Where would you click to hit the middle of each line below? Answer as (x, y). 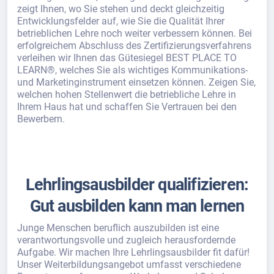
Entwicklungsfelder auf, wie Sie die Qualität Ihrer (121, 21)
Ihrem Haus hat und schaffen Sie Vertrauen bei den (127, 107)
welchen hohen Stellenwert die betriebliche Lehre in (127, 94)
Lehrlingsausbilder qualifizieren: (137, 185)
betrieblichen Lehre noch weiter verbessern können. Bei (135, 33)
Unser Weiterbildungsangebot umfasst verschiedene (129, 265)
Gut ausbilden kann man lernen (137, 206)
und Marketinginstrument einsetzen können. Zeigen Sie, (136, 82)
